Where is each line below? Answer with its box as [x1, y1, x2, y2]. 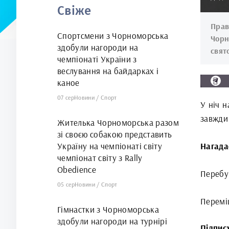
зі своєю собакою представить [57, 129, 172, 140]
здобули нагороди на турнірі [57, 216, 168, 226]
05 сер [57, 180, 75, 188]
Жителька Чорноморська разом [57, 117, 179, 128]
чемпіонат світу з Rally [57, 152, 143, 163]
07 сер [57, 94, 75, 101]
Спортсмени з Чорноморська [57, 30, 169, 41]
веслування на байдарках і [57, 65, 159, 76]
